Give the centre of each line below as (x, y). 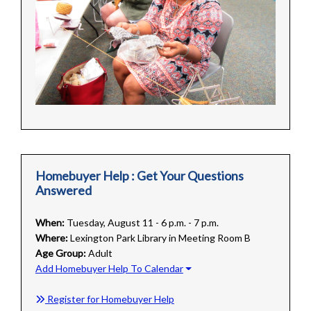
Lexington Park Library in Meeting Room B (160, 238)
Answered (63, 191)
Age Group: (60, 253)
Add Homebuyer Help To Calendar (109, 269)
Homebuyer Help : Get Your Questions (139, 176)
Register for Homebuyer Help (109, 299)
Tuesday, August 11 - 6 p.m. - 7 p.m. (142, 223)
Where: (51, 238)
